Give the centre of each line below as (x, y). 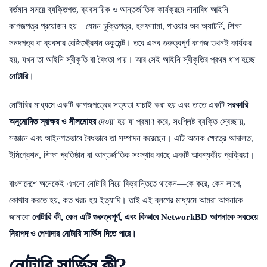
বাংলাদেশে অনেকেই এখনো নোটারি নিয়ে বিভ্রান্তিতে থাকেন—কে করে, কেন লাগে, (125, 183)
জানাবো (21, 217)
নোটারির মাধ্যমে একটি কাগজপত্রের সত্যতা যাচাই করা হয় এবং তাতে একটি (118, 105)
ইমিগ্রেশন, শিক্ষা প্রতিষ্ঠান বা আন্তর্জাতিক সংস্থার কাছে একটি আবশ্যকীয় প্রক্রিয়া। (132, 155)
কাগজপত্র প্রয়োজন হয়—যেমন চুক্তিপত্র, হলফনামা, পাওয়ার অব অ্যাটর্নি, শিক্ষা (125, 26)
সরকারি (237, 105)
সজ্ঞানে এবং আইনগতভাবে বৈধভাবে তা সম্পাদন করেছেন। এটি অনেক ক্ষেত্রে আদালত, (131, 138)
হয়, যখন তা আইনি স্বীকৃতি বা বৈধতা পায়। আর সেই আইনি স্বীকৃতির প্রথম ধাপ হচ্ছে (132, 59)
